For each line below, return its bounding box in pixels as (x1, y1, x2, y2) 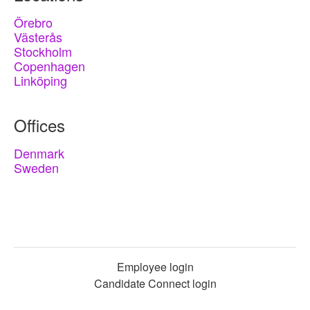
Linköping (14, 71, 67, 89)
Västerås (14, 28, 62, 46)
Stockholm (14, 42, 72, 60)
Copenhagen (14, 57, 85, 75)
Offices (14, 113, 65, 137)
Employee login (116, 259, 194, 275)
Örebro (14, 13, 53, 31)
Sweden (14, 158, 59, 176)
